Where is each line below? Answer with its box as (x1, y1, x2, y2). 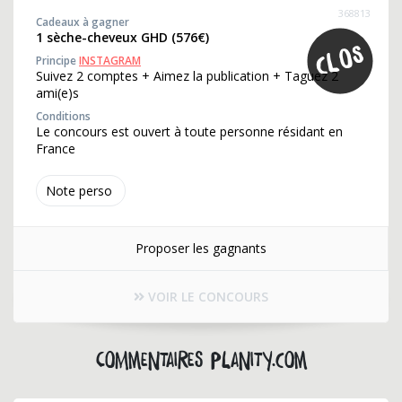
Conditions (36, 109, 91, 124)
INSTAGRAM (79, 53, 141, 68)
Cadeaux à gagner (36, 14, 129, 30)
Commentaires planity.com (95, 350, 307, 371)
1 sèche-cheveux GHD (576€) (36, 29, 209, 46)
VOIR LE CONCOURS (144, 288, 268, 305)
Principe (36, 53, 79, 68)
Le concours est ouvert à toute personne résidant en (36, 123, 343, 140)
